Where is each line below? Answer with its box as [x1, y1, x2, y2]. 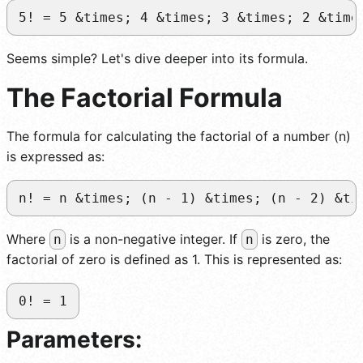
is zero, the [258, 230, 330, 247]
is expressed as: [6, 147, 105, 164]
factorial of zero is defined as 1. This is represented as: [6, 250, 342, 267]
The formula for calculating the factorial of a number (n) [6, 127, 351, 144]
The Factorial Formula [6, 81, 283, 113]
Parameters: [6, 325, 142, 353]
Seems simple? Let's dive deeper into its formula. [6, 49, 308, 66]
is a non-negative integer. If [66, 230, 241, 247]
